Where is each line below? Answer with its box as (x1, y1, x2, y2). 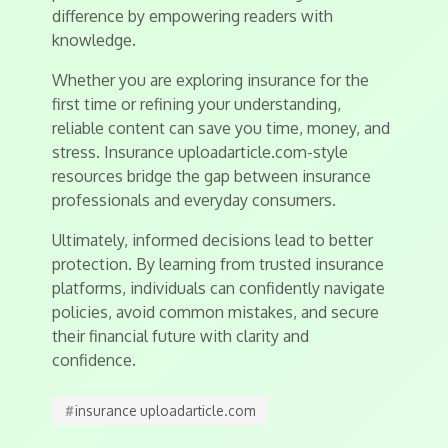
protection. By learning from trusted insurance (52, 254, 384, 275)
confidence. (52, 350, 136, 371)
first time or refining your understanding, (52, 94, 341, 115)
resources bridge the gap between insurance (52, 166, 371, 187)
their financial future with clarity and (52, 326, 309, 347)
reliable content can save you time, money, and (52, 118, 390, 139)
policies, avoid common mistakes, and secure (52, 302, 379, 323)
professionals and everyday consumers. (52, 190, 336, 211)
